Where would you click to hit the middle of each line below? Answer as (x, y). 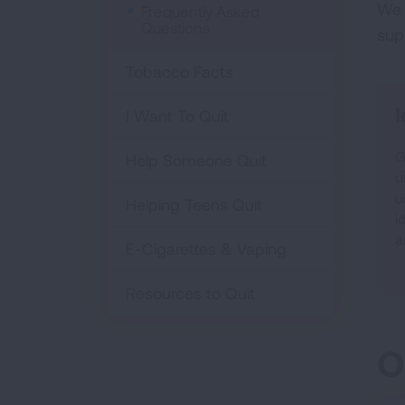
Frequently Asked (200, 11)
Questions (175, 27)
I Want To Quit (177, 116)
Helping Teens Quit (194, 204)
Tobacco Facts (179, 71)
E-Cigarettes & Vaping (206, 249)
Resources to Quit (190, 293)
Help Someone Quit (196, 160)
